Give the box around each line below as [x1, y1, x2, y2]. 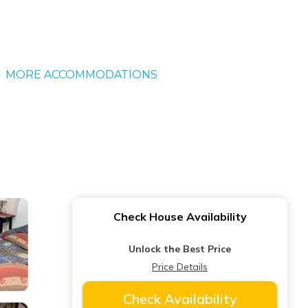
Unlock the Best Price [129, 243, 231, 255]
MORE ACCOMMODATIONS [5, 68, 157, 81]
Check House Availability [113, 210, 247, 223]
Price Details [152, 261, 208, 273]
